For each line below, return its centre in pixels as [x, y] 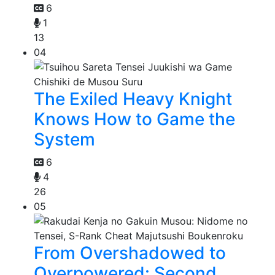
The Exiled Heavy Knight [133, 99]
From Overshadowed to [130, 253]
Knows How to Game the [134, 119]
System [64, 140]
